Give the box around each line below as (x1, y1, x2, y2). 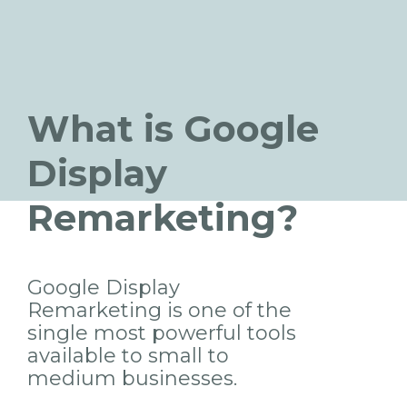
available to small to (27, 342, 229, 368)
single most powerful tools (27, 320, 296, 345)
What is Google (27, 105, 319, 151)
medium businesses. (27, 365, 237, 391)
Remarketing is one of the (27, 297, 292, 323)
